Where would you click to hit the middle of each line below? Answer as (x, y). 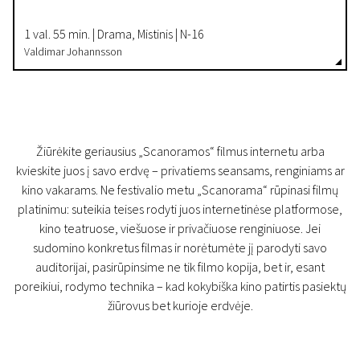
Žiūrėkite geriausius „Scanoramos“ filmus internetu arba (180, 151)
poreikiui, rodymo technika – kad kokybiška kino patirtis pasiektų (180, 286)
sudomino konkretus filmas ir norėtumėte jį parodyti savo (180, 247)
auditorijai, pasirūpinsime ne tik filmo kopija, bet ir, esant (180, 267)
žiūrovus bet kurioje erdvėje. (180, 305)
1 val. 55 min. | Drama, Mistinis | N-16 (114, 34)
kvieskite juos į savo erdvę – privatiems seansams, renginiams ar (180, 170)
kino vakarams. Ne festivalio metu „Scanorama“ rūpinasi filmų (180, 190)
